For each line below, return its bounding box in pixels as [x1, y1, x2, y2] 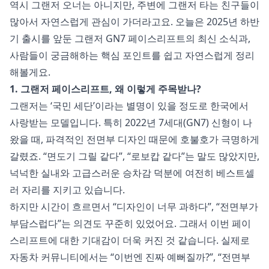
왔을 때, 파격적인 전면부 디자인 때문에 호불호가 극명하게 [10, 133, 259, 147]
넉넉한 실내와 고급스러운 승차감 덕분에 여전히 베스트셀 [10, 166, 255, 180]
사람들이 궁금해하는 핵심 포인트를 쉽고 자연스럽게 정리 [10, 49, 255, 62]
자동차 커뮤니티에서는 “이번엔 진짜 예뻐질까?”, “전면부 [10, 250, 250, 264]
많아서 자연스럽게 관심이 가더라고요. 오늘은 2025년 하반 [10, 15, 259, 29]
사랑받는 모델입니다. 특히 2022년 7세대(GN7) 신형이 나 [10, 116, 252, 130]
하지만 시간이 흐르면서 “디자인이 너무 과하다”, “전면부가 [10, 200, 258, 214]
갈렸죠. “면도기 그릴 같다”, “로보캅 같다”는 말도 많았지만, [10, 150, 259, 163]
